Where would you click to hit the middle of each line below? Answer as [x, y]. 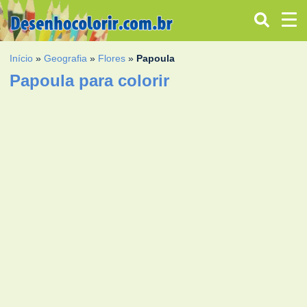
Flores [112, 58]
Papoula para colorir [90, 80]
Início [22, 58]
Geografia [66, 58]
